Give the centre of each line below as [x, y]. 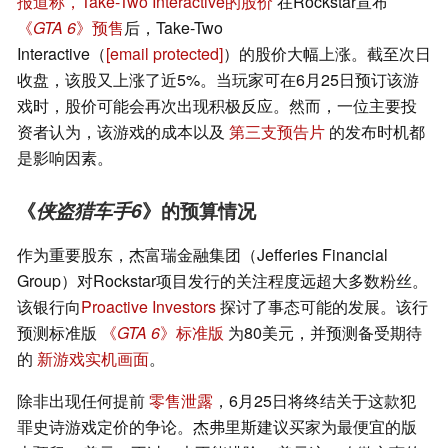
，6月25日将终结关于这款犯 [314, 401]
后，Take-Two [173, 28]
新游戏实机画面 [93, 359]
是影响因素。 [65, 158]
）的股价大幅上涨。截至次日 [327, 54]
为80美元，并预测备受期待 [323, 333]
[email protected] [164, 54]
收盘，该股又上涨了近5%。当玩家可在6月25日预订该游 [218, 80]
